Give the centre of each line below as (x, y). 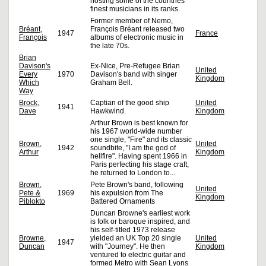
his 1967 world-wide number (136, 132)
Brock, (29, 103)
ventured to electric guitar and (138, 255)
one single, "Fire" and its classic (141, 140)
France (207, 34)
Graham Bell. (111, 83)
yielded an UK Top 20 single (136, 238)
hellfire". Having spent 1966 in (139, 156)
